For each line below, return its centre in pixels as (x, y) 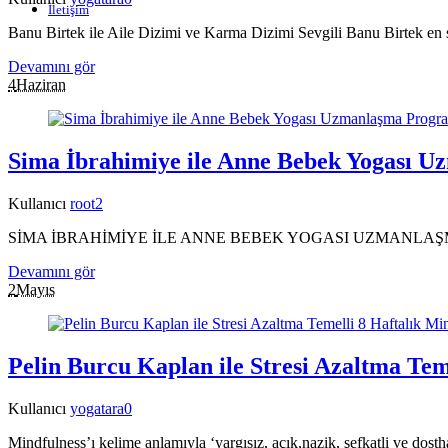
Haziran (41, 85)
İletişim (68, 9)
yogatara (97, 408)
